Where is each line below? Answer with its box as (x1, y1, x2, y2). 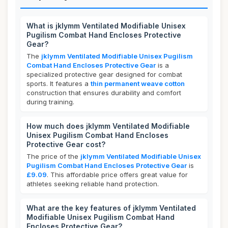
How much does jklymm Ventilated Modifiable (26, 122, 190, 130)
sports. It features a (26, 79, 91, 88)
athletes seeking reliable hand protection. (26, 180, 159, 188)
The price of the (26, 152, 80, 160)
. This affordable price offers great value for (47, 170, 188, 179)
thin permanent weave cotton (91, 79, 185, 88)
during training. (26, 98, 74, 106)
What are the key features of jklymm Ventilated (26, 204, 196, 212)
